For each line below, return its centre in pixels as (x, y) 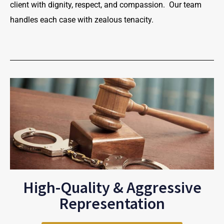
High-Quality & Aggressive (112, 187)
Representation (112, 203)
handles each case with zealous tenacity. (82, 20)
